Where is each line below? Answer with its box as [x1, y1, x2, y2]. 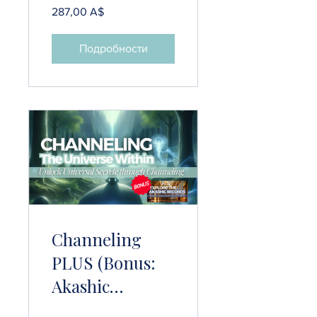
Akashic [52, 274, 110, 297]
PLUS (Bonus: [52, 250, 156, 274]
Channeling [52, 227, 142, 250]
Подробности [79, 42, 148, 55]
